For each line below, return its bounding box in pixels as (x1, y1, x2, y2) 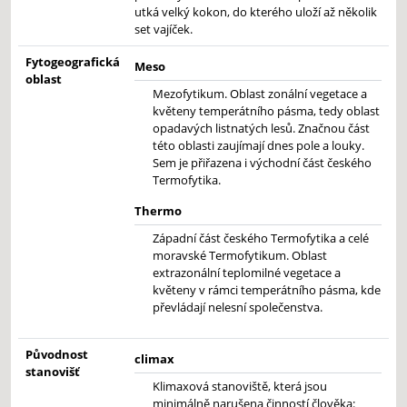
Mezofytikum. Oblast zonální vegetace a (153, 85, 367, 103)
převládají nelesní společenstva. (153, 299, 323, 316)
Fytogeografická (25, 54, 120, 71)
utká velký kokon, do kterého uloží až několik (134, 4, 377, 21)
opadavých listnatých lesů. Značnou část (153, 120, 370, 137)
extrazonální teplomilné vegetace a (153, 264, 341, 282)
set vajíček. (134, 21, 193, 38)
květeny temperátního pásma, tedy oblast (153, 103, 380, 120)
